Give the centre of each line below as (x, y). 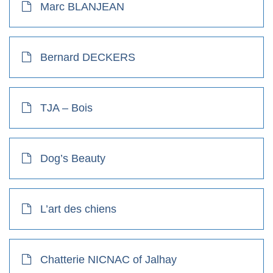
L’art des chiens (78, 209)
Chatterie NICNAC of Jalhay (108, 259)
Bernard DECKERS (88, 57)
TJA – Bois (66, 108)
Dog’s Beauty (73, 158)
